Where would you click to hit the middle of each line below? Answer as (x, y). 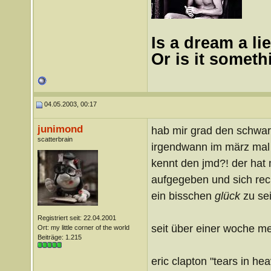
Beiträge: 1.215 (59, 237)
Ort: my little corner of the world (83, 227)
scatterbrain (55, 139)
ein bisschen (183, 196)
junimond (60, 129)
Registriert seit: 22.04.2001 (77, 218)
